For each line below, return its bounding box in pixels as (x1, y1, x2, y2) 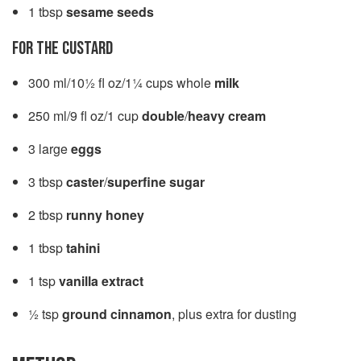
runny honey (66, 205, 144, 224)
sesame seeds (66, 2, 154, 21)
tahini (66, 238, 100, 257)
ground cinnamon (62, 304, 172, 323)
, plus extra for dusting (172, 304, 297, 323)
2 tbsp (28, 205, 66, 224)
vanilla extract (59, 271, 143, 290)
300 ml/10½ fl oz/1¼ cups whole (28, 73, 214, 92)
